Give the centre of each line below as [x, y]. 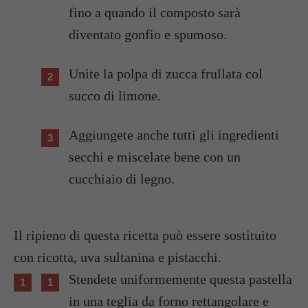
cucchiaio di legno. [122, 179]
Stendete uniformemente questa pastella [180, 279]
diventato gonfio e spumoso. [148, 35]
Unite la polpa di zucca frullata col [166, 74]
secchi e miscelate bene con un [155, 157]
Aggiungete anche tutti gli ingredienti [174, 135]
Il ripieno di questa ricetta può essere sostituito [145, 235]
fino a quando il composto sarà [155, 13]
